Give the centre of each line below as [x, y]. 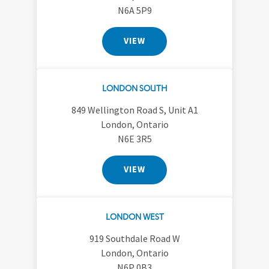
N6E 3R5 [134, 138]
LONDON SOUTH [134, 87]
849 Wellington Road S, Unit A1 [134, 110]
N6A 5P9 [134, 10]
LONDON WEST [134, 216]
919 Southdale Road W [134, 238]
